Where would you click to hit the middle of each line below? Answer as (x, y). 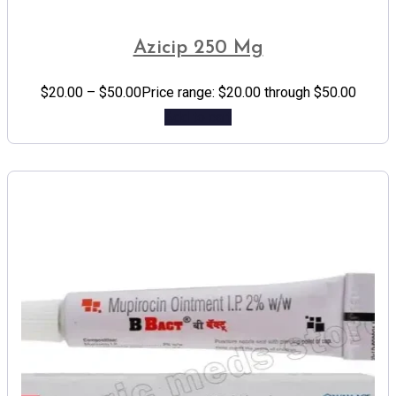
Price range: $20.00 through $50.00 (248, 92)
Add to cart (198, 117)
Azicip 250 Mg (198, 48)
